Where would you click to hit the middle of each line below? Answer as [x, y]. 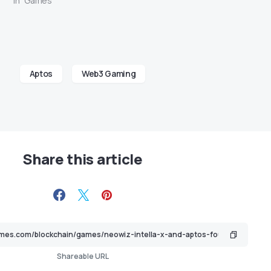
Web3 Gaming [109, 73]
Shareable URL [83, 256]
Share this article [83, 158]
